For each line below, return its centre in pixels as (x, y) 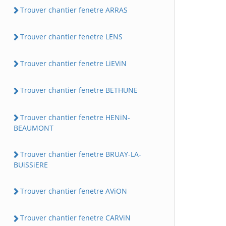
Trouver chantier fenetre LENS (71, 36)
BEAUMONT (34, 128)
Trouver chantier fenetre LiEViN (73, 63)
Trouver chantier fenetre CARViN (75, 218)
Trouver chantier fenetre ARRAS (74, 10)
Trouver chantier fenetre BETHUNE (79, 90)
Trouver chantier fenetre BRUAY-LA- (81, 154)
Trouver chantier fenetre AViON (74, 191)
